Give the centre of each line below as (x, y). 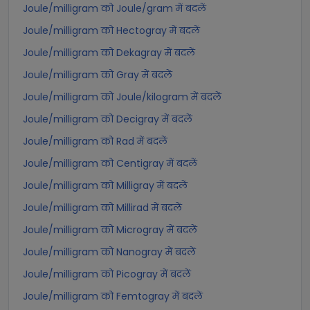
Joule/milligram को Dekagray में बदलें (109, 53)
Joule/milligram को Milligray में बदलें (105, 185)
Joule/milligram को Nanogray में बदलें (109, 252)
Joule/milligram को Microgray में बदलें (110, 230)
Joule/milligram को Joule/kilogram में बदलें (122, 97)
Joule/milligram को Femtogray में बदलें (113, 296)
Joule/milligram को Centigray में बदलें (110, 163)
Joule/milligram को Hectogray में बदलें (111, 30)
